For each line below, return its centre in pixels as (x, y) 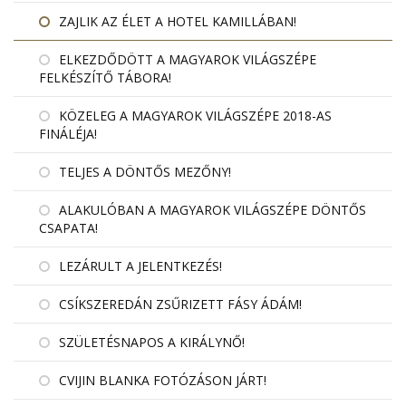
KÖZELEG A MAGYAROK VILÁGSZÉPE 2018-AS (195, 115)
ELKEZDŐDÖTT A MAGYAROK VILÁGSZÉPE (188, 59)
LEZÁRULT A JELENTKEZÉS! (140, 266)
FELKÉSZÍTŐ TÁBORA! (105, 77)
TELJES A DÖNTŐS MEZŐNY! (145, 171)
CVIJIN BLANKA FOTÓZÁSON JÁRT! (163, 380)
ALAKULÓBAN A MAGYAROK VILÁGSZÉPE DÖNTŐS (213, 209)
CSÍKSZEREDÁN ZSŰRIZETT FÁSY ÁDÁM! (180, 304)
